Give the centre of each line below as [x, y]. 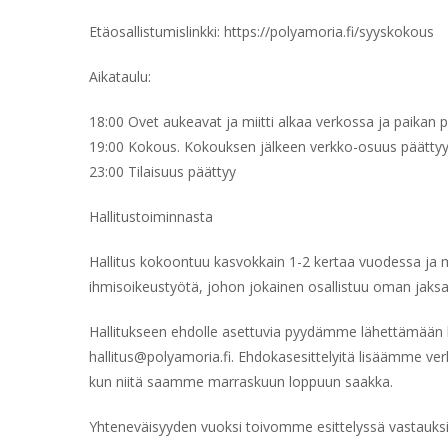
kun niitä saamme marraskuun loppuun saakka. [241, 381]
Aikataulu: [120, 76]
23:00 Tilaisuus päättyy [162, 171]
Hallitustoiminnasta [151, 216]
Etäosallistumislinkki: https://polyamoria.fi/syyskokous [261, 31]
